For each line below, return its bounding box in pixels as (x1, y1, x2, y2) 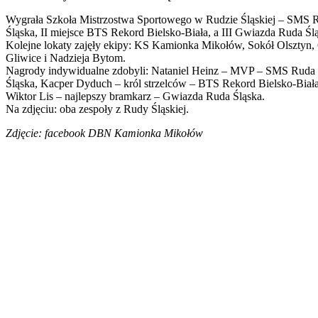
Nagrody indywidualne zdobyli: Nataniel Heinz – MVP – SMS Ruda (6, 64, 315, 77)
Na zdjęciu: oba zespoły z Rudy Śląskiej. (6, 102, 189, 115)
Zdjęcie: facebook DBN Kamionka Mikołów (6, 126, 203, 139)
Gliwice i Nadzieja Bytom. (6, 51, 126, 64)
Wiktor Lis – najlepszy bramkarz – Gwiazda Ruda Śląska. (6, 89, 265, 102)
